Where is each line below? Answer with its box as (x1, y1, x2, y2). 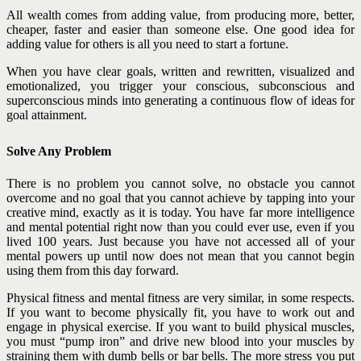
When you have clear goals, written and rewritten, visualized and (6, 64, 355, 78)
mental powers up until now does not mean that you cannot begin (6, 248, 355, 263)
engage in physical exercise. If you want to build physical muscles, (6, 319, 355, 334)
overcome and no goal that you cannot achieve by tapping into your (6, 190, 355, 205)
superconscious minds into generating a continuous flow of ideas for (6, 93, 355, 107)
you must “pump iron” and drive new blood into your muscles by (6, 334, 355, 348)
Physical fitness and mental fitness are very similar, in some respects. (6, 290, 355, 305)
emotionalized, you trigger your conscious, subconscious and (6, 78, 355, 93)
